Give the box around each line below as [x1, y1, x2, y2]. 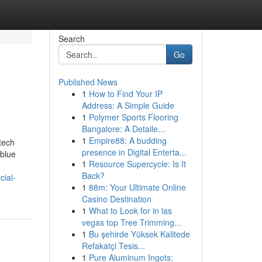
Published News [58, 76, 118, 88]
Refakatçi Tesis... [81, 240, 145, 251]
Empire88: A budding [88, 135, 167, 146]
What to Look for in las [88, 205, 172, 216]
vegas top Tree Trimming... [81, 216, 181, 228]
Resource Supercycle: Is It [88, 158, 186, 170]
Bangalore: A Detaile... [81, 123, 165, 135]
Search [58, 33, 85, 44]
